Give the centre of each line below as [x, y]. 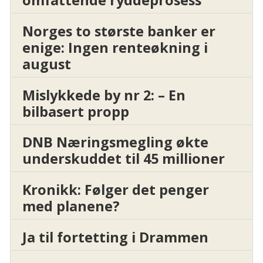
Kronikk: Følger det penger [115, 190]
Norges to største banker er [119, 31]
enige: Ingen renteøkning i [115, 47]
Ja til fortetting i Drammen [115, 237]
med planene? [71, 206]
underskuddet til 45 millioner [123, 159]
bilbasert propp [75, 111]
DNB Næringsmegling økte [115, 142]
